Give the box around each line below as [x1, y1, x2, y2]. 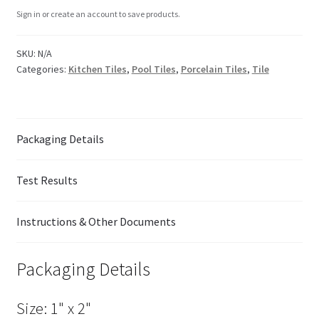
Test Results [16, 172, 78, 187]
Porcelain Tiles [180, 62, 247, 75]
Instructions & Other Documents [16, 214, 176, 229]
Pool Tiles [131, 62, 176, 75]
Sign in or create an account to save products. [16, 8, 180, 19]
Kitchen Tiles [68, 62, 127, 75]
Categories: [16, 62, 68, 75]
